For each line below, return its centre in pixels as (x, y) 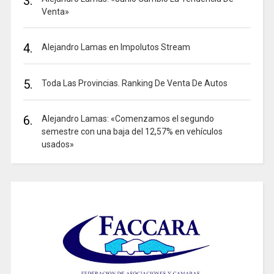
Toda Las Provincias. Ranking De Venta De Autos (134, 83)
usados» (57, 144)
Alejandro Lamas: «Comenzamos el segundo (128, 118)
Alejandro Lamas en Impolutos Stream (116, 47)
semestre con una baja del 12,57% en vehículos (132, 131)
